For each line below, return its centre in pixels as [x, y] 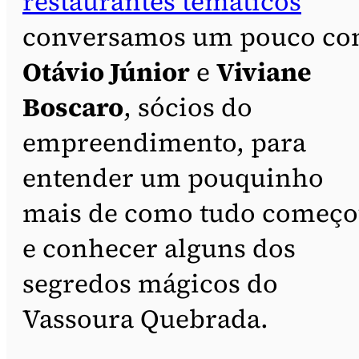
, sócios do [188, 107]
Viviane [264, 72]
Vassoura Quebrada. [145, 319]
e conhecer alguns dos [159, 248]
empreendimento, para [164, 142]
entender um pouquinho [173, 177]
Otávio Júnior [106, 72]
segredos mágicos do [150, 283]
